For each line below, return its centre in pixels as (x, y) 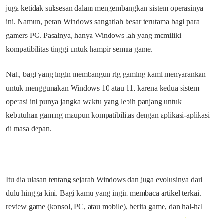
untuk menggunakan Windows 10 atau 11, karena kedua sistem (102, 88)
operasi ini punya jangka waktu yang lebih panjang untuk (94, 101)
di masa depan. (29, 129)
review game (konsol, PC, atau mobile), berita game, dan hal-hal (104, 207)
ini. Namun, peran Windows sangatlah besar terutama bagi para (103, 22)
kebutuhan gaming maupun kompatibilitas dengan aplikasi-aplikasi (108, 115)
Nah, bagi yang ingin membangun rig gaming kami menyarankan (106, 74)
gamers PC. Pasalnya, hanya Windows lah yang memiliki (93, 35)
